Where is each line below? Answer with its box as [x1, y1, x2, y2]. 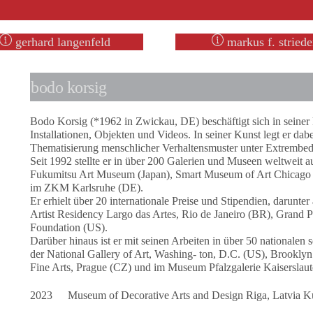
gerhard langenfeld [11, 34, 110, 49]
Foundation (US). [30, 221, 108, 234]
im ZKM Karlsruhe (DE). [30, 182, 144, 194]
